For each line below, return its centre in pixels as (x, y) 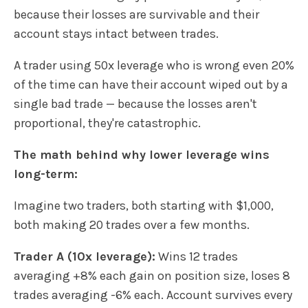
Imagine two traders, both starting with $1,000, (144, 205)
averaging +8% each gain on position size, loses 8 (152, 275)
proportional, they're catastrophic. (107, 123)
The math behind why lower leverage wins (142, 154)
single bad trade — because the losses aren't (135, 103)
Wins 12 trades (197, 256)
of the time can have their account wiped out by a (151, 84)
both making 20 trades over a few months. (132, 224)
